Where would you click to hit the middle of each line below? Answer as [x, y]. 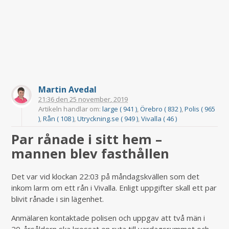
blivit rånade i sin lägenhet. [58, 199]
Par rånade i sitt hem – [87, 139]
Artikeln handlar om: [71, 109]
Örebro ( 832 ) [161, 109]
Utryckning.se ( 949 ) [108, 119]
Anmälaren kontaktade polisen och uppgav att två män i [108, 218]
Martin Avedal [68, 90]
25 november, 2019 [98, 99]
